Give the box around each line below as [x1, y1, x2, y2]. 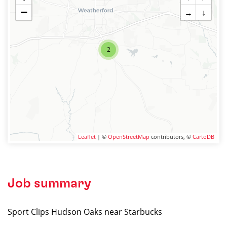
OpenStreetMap [108, 133, 149, 140]
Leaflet [78, 133, 96, 140]
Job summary [8, 177, 91, 190]
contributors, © [149, 133, 193, 140]
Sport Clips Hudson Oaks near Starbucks [8, 206, 162, 217]
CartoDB [193, 133, 214, 140]
